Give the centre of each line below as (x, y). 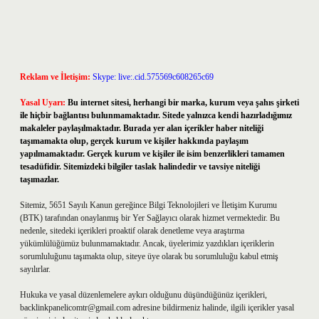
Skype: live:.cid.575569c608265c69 (153, 77)
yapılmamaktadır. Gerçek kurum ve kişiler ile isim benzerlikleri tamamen (152, 154)
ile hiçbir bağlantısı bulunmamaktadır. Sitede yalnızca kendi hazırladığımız (156, 115)
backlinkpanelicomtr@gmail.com (75, 308)
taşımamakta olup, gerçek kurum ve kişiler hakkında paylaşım (134, 141)
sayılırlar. (35, 269)
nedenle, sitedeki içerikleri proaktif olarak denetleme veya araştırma (132, 231)
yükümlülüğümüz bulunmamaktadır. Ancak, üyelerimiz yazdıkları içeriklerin (147, 244)
